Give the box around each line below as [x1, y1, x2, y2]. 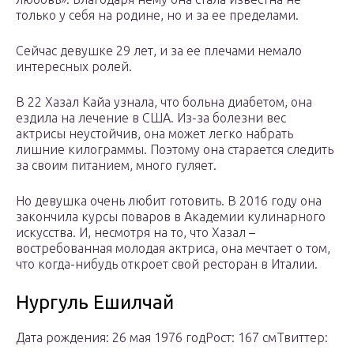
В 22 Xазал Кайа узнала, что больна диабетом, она [16, 95, 312, 110]
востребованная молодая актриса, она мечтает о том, [16, 241, 330, 256]
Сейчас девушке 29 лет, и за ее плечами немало [16, 43, 302, 58]
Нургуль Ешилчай [16, 292, 174, 314]
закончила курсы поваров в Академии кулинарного [16, 209, 326, 224]
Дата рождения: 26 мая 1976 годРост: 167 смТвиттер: [16, 330, 328, 345]
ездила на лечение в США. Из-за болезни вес [16, 111, 286, 126]
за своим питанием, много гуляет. [16, 158, 217, 173]
